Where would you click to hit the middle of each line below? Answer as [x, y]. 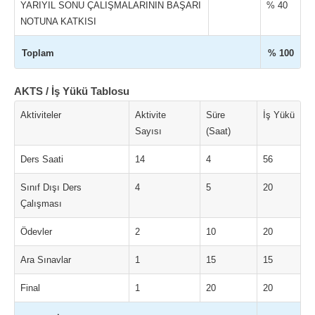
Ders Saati [42, 159]
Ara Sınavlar [46, 260]
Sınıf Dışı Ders [51, 187]
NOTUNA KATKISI [58, 21]
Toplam [38, 53]
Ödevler [36, 232]
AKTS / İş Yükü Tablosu [72, 91]
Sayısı [148, 131]
